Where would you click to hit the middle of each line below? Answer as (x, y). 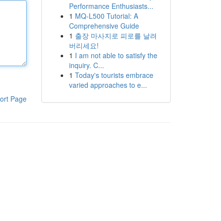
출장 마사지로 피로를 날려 (116, 36)
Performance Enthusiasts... (111, 6)
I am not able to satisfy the (116, 55)
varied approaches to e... (108, 85)
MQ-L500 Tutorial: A (106, 16)
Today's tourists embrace (114, 75)
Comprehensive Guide (104, 26)
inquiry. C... (86, 65)
